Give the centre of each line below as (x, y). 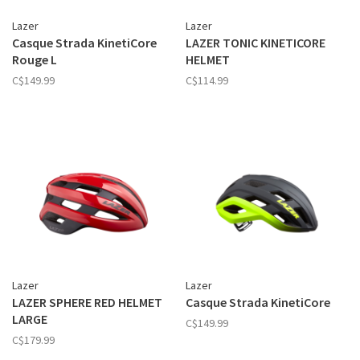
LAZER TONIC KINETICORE (256, 43)
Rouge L (35, 59)
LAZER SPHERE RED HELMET (87, 302)
